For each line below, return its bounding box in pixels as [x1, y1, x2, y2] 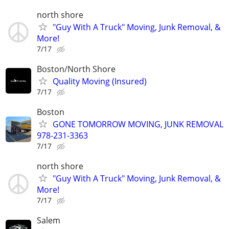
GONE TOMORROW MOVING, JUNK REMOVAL [53, 118, 223, 130]
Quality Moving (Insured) [53, 75, 147, 87]
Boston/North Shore [37, 63, 116, 75]
